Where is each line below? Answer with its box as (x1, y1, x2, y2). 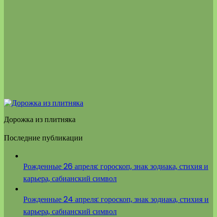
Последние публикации (4, 132, 83, 143)
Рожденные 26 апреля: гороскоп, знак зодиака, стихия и (23, 160, 208, 172)
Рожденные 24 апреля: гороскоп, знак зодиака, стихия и (23, 193, 209, 205)
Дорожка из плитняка (4, 115, 76, 124)
